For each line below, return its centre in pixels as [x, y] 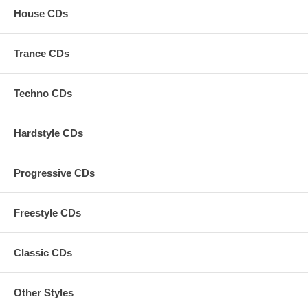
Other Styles [44, 292]
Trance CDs [42, 53]
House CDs [41, 13]
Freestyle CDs [47, 212]
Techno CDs [43, 93]
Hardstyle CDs [48, 133]
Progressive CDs [54, 173]
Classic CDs [43, 252]
